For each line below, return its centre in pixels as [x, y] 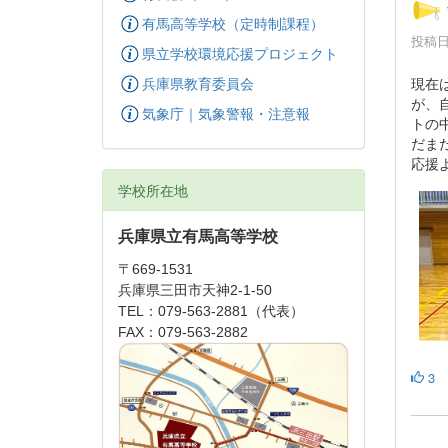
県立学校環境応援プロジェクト [240, 52]
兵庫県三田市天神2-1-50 [195, 289]
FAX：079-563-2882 [183, 331]
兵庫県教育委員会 [198, 82]
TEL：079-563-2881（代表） [211, 310]
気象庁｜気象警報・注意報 [226, 112]
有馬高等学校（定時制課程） [233, 22]
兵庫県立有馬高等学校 [198, 236]
